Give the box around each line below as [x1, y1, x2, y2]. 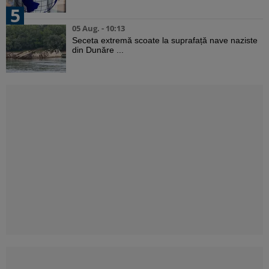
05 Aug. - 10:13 [72, 23, 125, 34]
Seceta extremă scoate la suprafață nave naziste [72, 35, 258, 46]
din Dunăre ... [72, 45, 124, 55]
